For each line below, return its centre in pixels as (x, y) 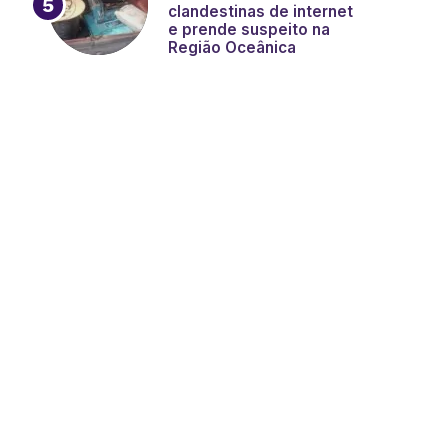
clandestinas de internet (260, 11)
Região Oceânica (232, 47)
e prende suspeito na (249, 29)
